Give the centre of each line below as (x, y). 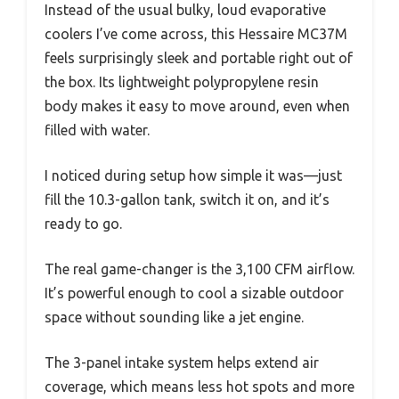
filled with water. (97, 130)
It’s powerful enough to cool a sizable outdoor (194, 293)
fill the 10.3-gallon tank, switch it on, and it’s (187, 199)
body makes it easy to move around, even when (197, 106)
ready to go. (83, 223)
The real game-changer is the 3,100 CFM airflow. (199, 269)
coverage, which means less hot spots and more (199, 386)
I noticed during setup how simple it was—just (193, 175)
